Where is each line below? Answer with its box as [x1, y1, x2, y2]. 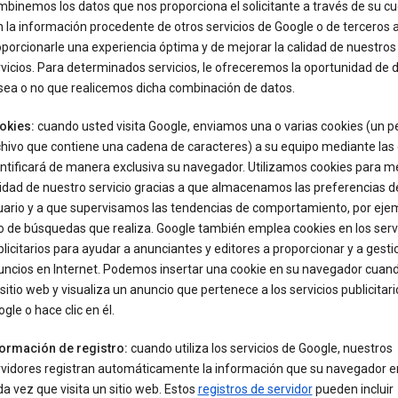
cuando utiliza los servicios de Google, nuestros [127, 341, 393, 355]
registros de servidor [197, 382, 313, 396]
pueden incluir [312, 382, 394, 396]
